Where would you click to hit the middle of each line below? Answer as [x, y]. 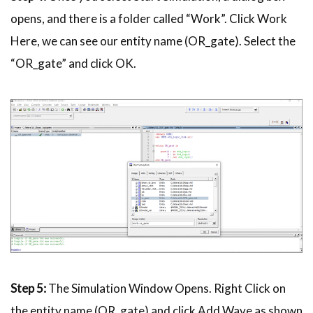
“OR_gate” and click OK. [73, 64]
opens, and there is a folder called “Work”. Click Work [149, 19]
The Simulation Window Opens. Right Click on [166, 288]
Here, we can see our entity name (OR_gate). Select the [153, 41]
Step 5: [28, 288]
